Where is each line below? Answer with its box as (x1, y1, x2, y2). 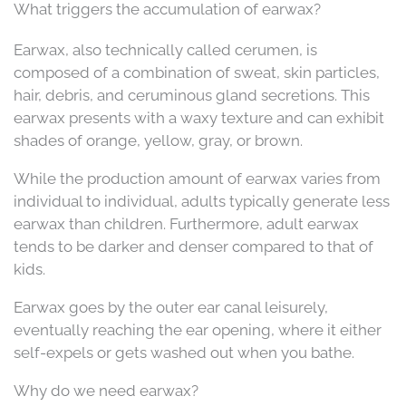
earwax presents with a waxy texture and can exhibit (14, 109, 384, 128)
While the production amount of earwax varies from (14, 169, 381, 188)
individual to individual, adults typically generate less (14, 192, 390, 211)
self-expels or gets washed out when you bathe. (14, 343, 354, 362)
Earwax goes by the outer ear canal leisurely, (14, 298, 328, 317)
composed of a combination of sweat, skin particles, (14, 63, 380, 82)
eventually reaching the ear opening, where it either (14, 321, 382, 340)
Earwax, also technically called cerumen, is (14, 41, 317, 60)
